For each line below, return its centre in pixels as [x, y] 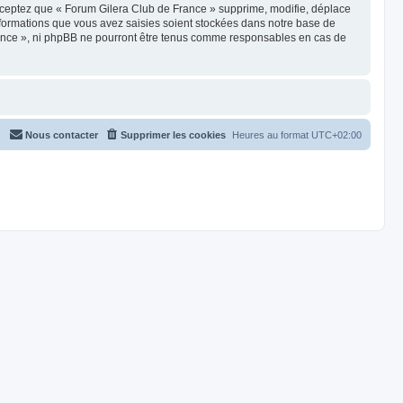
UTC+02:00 [336, 135]
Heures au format [272, 135]
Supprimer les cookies [173, 135]
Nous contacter [62, 135]
